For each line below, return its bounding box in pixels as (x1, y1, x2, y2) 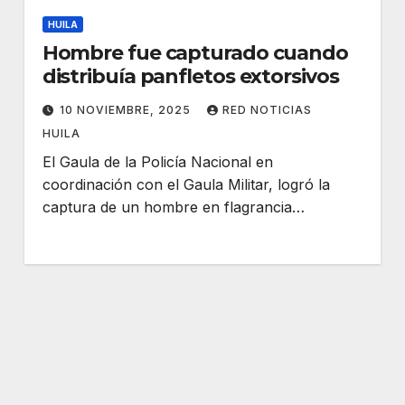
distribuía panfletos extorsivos (42, 63, 339, 89)
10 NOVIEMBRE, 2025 (59, 102, 194, 117)
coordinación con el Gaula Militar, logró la (42, 174, 330, 193)
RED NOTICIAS (221, 102, 312, 117)
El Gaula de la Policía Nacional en (42, 152, 273, 171)
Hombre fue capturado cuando (42, 40, 348, 65)
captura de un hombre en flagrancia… (42, 197, 305, 216)
